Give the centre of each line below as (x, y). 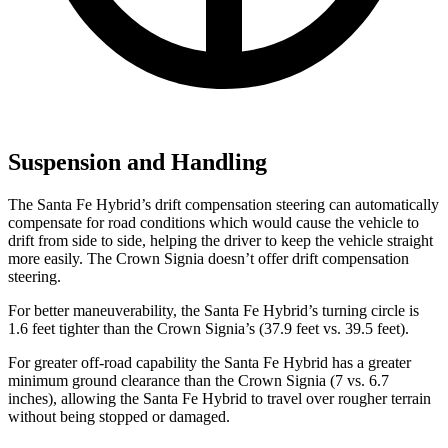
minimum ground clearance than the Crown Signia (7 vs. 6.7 (198, 380)
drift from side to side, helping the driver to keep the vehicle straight (220, 240)
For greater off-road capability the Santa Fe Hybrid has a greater (209, 362)
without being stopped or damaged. (119, 416)
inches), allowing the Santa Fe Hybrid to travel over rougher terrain (219, 398)
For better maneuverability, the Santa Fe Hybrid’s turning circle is (213, 310)
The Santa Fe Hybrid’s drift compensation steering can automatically (223, 204)
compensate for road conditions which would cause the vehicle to (213, 222)
